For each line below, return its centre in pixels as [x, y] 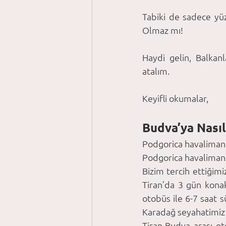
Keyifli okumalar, [175, 98]
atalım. [156, 71]
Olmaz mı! [164, 30]
